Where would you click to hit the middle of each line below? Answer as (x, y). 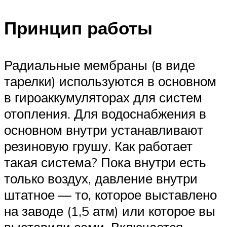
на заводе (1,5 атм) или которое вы (110, 211)
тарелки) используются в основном (110, 81)
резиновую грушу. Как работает (98, 146)
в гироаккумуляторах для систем (103, 98)
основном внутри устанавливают (104, 130)
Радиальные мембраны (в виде (100, 65)
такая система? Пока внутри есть (105, 162)
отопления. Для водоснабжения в (105, 114)
